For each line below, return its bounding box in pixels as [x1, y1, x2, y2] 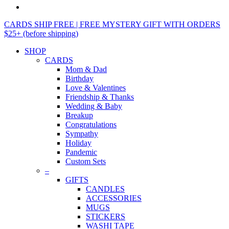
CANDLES [86, 184, 125, 193]
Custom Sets [65, 156, 106, 166]
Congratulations [65, 120, 117, 129]
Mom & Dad [65, 64, 107, 74]
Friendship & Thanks [65, 92, 134, 101]
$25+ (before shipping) [4, 29, 78, 38]
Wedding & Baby [65, 101, 122, 110]
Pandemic [65, 147, 97, 156]
